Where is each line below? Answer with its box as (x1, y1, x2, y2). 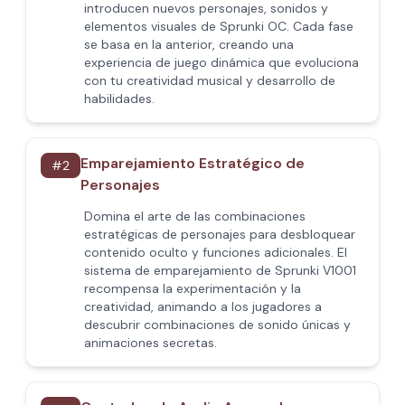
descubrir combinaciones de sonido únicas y (84, 316, 351, 333)
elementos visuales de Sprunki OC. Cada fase (84, 18, 353, 34)
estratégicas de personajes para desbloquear (84, 226, 355, 242)
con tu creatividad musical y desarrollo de (84, 72, 335, 89)
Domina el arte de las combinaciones (84, 208, 306, 224)
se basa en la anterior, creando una (84, 36, 294, 52)
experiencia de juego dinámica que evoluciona (84, 54, 359, 71)
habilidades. (84, 90, 155, 107)
